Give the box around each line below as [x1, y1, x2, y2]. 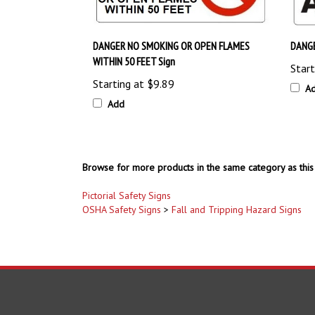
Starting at [93, 63, 144, 78]
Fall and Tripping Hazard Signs [172, 191, 302, 204]
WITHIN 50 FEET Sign [93, 41, 175, 56]
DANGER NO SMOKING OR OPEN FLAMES [93, 25, 250, 40]
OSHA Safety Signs [82, 191, 161, 204]
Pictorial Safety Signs [82, 176, 171, 190]
